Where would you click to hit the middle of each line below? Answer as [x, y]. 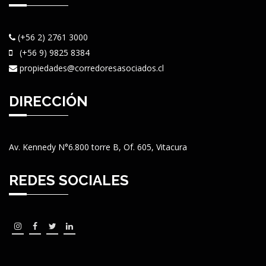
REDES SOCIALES [69, 180]
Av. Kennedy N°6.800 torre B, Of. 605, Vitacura [98, 147]
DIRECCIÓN [48, 101]
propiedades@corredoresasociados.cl [92, 68]
